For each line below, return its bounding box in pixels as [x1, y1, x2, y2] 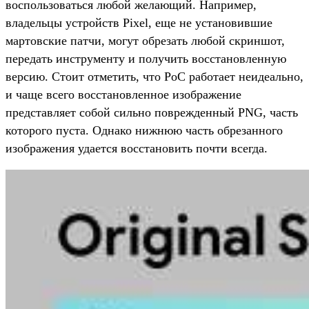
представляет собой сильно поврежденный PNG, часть [6, 105, 298, 119]
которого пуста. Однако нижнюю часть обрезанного [6, 123, 283, 137]
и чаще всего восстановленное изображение [6, 87, 241, 101]
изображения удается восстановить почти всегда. [6, 141, 268, 155]
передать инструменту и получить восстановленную [6, 51, 286, 66]
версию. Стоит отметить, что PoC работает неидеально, [6, 69, 303, 83]
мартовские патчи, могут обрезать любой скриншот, [6, 33, 285, 48]
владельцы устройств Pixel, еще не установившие [6, 15, 272, 30]
